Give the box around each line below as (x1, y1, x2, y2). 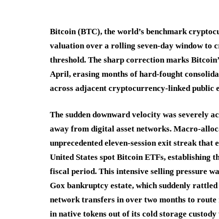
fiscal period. (50, 167, 97, 176)
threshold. (50, 55, 86, 65)
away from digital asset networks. (50, 124, 172, 134)
